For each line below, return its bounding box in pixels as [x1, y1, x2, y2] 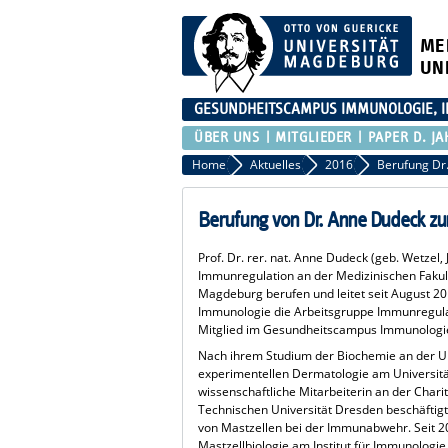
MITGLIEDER [275, 129, 352, 145]
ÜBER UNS [194, 129, 260, 145]
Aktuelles [250, 155, 301, 173]
